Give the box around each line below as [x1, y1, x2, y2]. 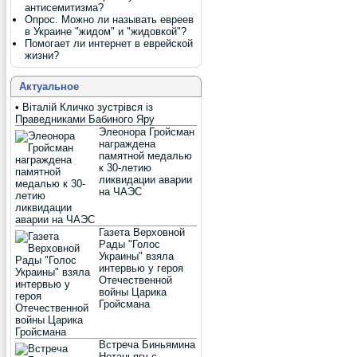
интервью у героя [99, 262, 183, 274]
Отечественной [99, 274, 172, 286]
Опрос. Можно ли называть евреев [25, 14, 194, 25]
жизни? [25, 49, 59, 61]
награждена [99, 138, 155, 150]
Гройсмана [99, 298, 150, 310]
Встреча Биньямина [99, 339, 195, 351]
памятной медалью [99, 150, 192, 162]
